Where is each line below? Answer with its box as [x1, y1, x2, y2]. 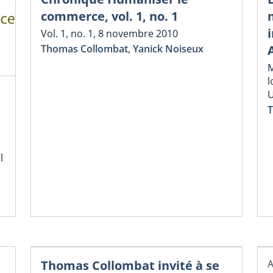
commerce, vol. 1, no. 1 [41, 7, 178, 24]
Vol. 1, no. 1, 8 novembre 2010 [41, 26, 178, 40]
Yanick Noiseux [133, 42, 204, 56]
